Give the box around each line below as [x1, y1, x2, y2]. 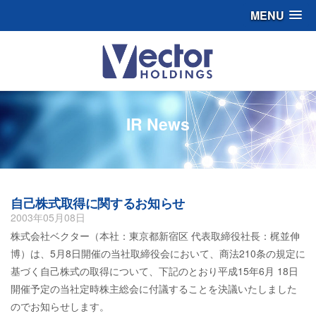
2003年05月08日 [11, 210, 85, 224]
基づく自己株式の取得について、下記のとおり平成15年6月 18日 [11, 264, 298, 278]
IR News [126, 112, 190, 135]
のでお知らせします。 [11, 299, 109, 313]
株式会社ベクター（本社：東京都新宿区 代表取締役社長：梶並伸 [11, 229, 300, 243]
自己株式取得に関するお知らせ [11, 194, 185, 212]
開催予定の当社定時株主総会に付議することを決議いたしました [11, 281, 297, 296]
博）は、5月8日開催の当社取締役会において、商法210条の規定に [11, 246, 305, 260]
